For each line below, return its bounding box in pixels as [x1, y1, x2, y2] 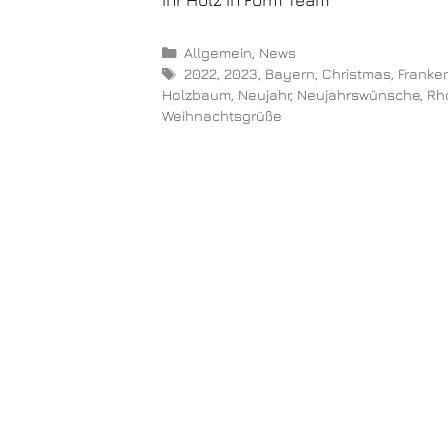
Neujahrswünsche [297, 85, 420, 103]
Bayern [264, 64, 315, 82]
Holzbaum [162, 85, 231, 103]
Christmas [321, 64, 391, 82]
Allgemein [183, 43, 252, 61]
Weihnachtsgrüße [162, 106, 282, 124]
